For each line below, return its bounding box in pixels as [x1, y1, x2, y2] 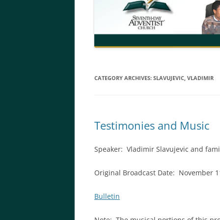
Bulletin [94, 191, 120, 201]
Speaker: [94, 144, 127, 154]
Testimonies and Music [94, 117, 210, 133]
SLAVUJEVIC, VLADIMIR [153, 74, 214, 82]
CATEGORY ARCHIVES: [94, 74, 153, 82]
